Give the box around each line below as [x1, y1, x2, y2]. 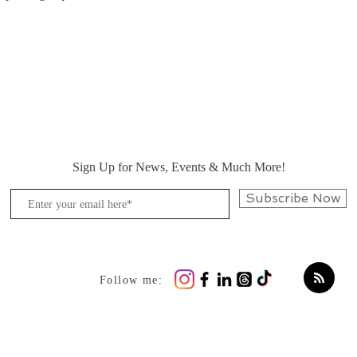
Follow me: [100, 274, 163, 286]
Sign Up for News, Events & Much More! [72, 160, 285, 174]
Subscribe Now [245, 190, 341, 206]
